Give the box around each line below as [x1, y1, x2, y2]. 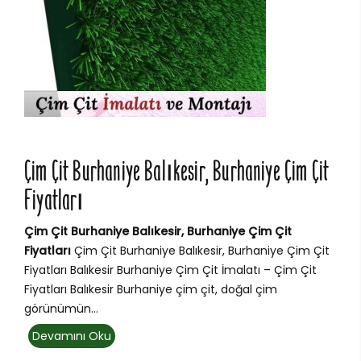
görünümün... [24, 301, 98, 317]
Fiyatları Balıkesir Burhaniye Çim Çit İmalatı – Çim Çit [24, 262, 317, 279]
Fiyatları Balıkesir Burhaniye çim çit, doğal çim [24, 281, 277, 298]
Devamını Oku [32, 328, 111, 345]
